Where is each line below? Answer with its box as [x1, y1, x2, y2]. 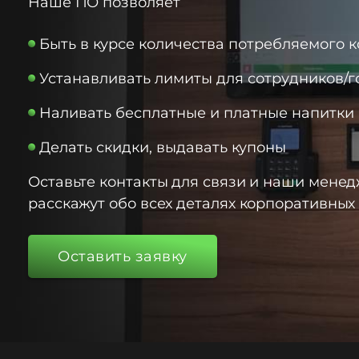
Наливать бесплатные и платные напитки [39, 104, 354, 122]
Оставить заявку [58, 248, 188, 265]
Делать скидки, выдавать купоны [39, 139, 286, 156]
